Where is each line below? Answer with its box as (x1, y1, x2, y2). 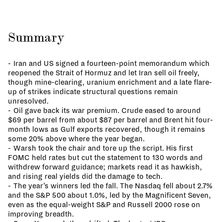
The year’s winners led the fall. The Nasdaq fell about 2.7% (13, 181, 213, 190)
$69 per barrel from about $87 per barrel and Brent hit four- (8, 115, 213, 124)
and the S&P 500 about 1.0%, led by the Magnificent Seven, (8, 191, 211, 199)
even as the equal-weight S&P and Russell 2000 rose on (8, 200, 200, 209)
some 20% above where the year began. (8, 134, 145, 143)
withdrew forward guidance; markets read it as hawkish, (8, 163, 202, 171)
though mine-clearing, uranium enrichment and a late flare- (8, 78, 212, 86)
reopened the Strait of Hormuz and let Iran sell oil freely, (8, 68, 200, 77)
